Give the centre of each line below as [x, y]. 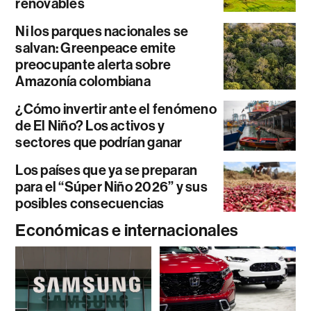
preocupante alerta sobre [93, 64]
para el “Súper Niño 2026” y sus [111, 186]
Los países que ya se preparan [107, 170]
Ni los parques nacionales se [102, 31]
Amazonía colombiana [83, 81]
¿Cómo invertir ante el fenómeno [116, 109]
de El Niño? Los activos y [90, 125]
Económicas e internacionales [127, 230]
